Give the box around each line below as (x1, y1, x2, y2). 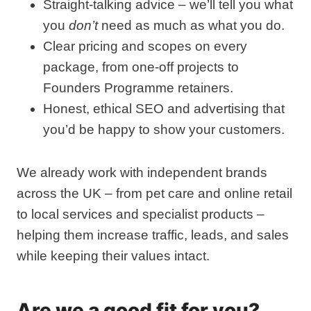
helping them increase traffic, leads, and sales (17, 228, 289, 242)
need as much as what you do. (98, 18, 285, 33)
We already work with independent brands (17, 165, 267, 180)
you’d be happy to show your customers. (43, 122, 285, 137)
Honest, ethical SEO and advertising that (43, 101, 285, 116)
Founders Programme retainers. (43, 81, 233, 95)
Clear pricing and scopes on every (43, 39, 247, 53)
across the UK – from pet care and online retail (17, 186, 292, 201)
